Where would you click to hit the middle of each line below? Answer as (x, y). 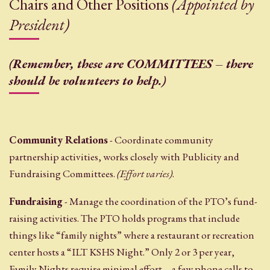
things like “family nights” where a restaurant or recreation (132, 235)
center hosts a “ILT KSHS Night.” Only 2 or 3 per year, (122, 252)
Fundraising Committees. (63, 174)
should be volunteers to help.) (87, 80)
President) (39, 24)
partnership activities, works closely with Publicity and (124, 157)
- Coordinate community (161, 140)
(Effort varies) (145, 174)
